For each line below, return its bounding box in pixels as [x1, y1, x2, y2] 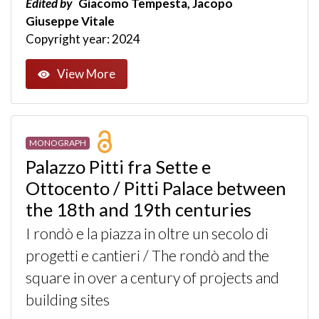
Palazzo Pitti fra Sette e [26, 155, 211, 177]
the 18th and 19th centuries [26, 198, 251, 220]
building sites [26, 290, 110, 309]
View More [57, 66, 115, 82]
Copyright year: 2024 [26, 31, 140, 47]
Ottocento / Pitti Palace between [26, 177, 286, 199]
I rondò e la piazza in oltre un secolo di [26, 224, 268, 243]
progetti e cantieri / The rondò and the [26, 246, 269, 265]
